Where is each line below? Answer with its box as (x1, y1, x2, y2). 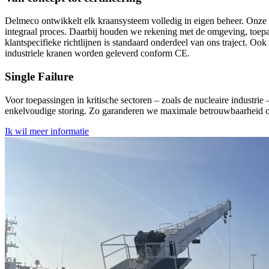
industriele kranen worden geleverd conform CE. (5, 48, 190, 59)
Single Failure (5, 70, 73, 83)
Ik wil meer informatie (5, 125, 89, 136)
